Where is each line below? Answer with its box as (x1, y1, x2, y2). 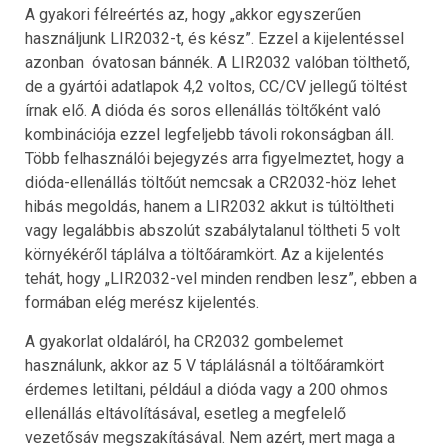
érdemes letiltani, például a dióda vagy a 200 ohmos (25, 380, 388, 400)
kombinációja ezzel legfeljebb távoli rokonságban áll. (25, 125, 394, 145)
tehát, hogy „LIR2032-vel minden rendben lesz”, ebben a (25, 269, 417, 289)
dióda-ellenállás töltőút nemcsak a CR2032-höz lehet (25, 173, 396, 193)
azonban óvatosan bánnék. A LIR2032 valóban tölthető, (25, 53, 410, 73)
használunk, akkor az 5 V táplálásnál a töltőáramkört (25, 356, 384, 376)
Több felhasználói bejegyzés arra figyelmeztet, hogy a (25, 149, 404, 169)
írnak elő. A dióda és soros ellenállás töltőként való (25, 101, 381, 121)
